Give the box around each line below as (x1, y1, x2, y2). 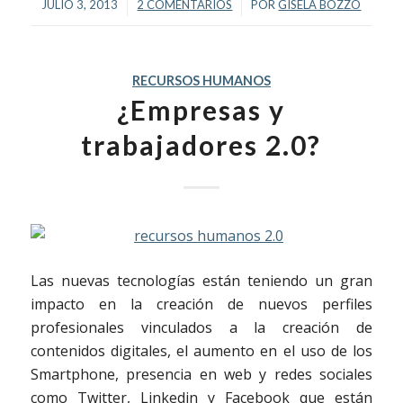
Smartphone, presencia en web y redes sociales (30, 363, 373, 384)
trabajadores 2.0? (81, 128, 322, 161)
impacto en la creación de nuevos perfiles (30, 293, 373, 314)
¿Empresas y (117, 93, 286, 126)
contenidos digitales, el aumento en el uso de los (30, 340, 373, 361)
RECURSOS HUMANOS (131, 72, 271, 88)
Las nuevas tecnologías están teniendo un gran (30, 270, 373, 291)
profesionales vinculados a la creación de (30, 317, 373, 337)
